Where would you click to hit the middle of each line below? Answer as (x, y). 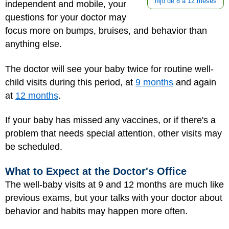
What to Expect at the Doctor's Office (96, 171)
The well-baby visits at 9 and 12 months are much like (114, 184)
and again (195, 82)
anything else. (33, 44)
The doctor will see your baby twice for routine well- (109, 69)
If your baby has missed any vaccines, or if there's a (110, 120)
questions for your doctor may (66, 17)
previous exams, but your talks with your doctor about (114, 198)
